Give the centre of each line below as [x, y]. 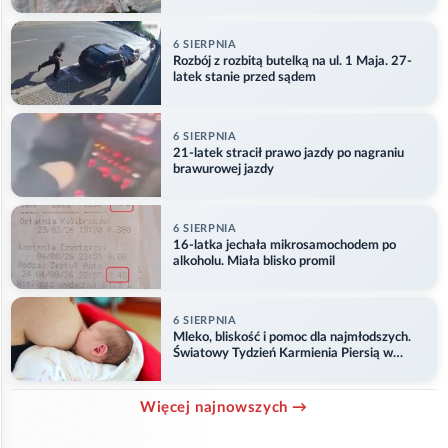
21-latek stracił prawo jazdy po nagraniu [288, 154]
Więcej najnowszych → [224, 407]
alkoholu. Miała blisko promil [254, 262]
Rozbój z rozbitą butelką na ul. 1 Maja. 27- [292, 62]
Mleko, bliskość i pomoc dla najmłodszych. [292, 338]
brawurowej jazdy [223, 170]
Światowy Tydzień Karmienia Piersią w [283, 354]
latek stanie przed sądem [244, 78]
